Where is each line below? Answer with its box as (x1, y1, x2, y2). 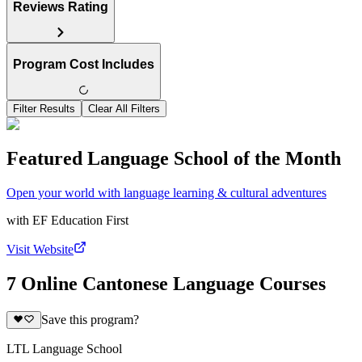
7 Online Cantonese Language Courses (6, 272, 326, 294)
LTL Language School (6, 342, 122, 356)
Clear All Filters (88, 103, 160, 116)
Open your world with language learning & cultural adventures (6, 185, 326, 200)
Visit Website (6, 242, 74, 256)
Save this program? (40, 313, 139, 327)
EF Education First (32, 213, 128, 227)
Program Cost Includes (13, 57, 154, 72)
